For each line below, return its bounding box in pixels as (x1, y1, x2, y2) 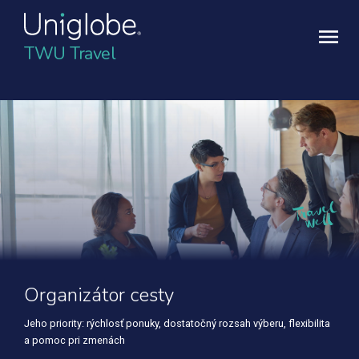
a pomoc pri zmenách (24, 334, 125, 346)
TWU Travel (24, 42, 115, 66)
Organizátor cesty (24, 282, 174, 308)
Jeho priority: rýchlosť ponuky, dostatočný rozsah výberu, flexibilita (24, 317, 330, 329)
